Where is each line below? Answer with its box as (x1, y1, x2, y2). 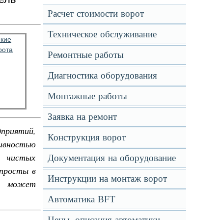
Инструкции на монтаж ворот (47, 173, 167, 184)
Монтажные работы (47, 91, 127, 101)
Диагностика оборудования (47, 70, 157, 81)
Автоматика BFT (47, 194, 115, 204)
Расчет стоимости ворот (47, 8, 144, 19)
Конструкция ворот (47, 132, 126, 142)
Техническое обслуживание (47, 29, 157, 39)
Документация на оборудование (47, 153, 176, 163)
